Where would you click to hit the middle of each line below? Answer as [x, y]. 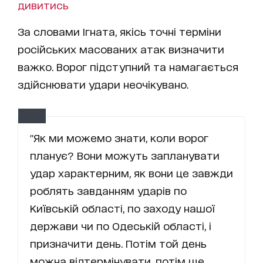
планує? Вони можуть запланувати [125, 155]
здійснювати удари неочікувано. [103, 84]
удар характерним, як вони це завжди [131, 173]
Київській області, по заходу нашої [122, 208]
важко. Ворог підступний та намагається [128, 67]
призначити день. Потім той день [118, 243]
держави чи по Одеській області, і [121, 226]
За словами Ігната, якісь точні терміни [119, 31]
